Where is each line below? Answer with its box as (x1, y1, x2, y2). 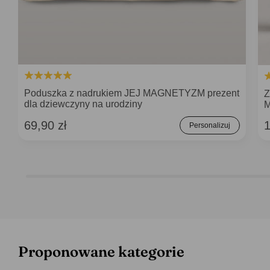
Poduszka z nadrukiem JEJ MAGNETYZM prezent (24, 88, 239, 99)
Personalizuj (189, 121, 230, 130)
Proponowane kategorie (18, 243, 184, 260)
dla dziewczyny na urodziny (24, 99, 142, 110)
